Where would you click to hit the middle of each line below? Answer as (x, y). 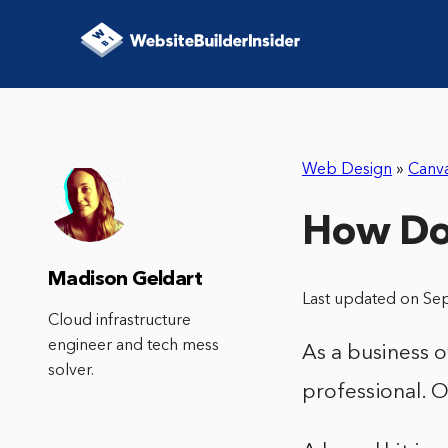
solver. (71, 371)
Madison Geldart (125, 280)
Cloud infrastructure (119, 321)
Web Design (347, 170)
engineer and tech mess (133, 346)
